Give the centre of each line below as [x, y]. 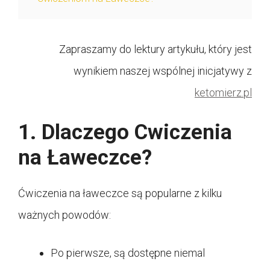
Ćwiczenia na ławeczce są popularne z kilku [120, 193]
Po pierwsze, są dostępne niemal [128, 253]
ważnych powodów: [64, 215]
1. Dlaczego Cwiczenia [125, 133]
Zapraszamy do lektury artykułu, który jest [155, 49]
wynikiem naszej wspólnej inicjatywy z [163, 71]
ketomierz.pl [223, 93]
